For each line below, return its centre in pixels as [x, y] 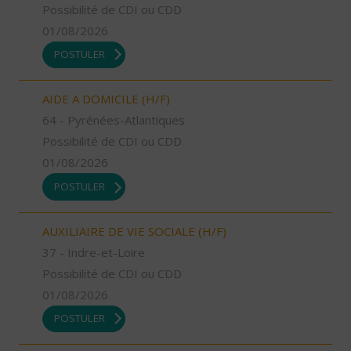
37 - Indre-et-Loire [94, 252]
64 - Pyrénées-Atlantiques [114, 120]
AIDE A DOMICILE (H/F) [106, 99]
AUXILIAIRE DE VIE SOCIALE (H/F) [134, 231]
